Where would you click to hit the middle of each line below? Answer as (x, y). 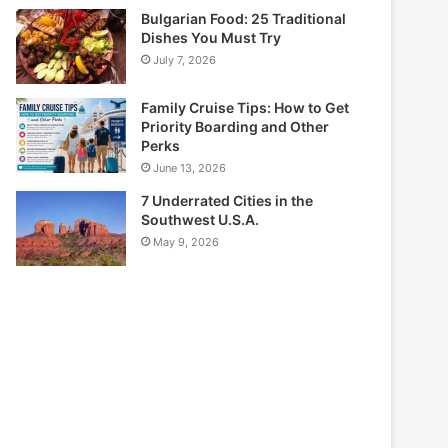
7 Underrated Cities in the (227, 201)
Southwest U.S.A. (200, 220)
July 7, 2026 (185, 60)
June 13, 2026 (190, 168)
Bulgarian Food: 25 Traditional (244, 19)
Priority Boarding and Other (235, 127)
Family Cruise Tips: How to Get (245, 108)
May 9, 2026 (186, 242)
